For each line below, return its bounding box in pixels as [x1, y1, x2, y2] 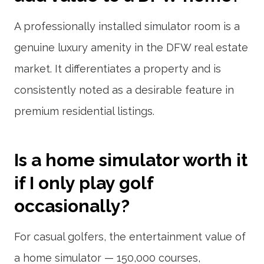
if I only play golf [14, 173, 153, 193]
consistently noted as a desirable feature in [14, 84, 234, 96]
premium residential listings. [14, 105, 154, 117]
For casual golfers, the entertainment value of [14, 230, 246, 243]
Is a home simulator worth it [14, 150, 247, 170]
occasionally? [14, 196, 130, 216]
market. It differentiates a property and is [14, 62, 221, 75]
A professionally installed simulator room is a [14, 20, 240, 32]
